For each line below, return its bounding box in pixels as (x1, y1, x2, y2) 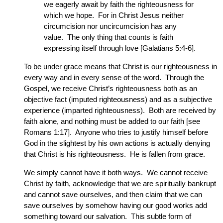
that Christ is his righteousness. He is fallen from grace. (24, 150, 205, 158)
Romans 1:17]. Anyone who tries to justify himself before (24, 128, 208, 136)
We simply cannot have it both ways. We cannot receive (24, 168, 208, 177)
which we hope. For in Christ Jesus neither (44, 11, 184, 19)
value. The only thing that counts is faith (44, 33, 173, 41)
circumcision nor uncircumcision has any (44, 22, 177, 30)
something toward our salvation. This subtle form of (24, 212, 191, 221)
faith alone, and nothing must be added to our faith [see (24, 117, 200, 125)
